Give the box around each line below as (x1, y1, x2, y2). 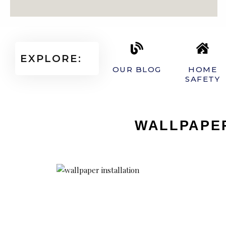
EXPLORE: (20, 52, 82, 65)
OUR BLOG (112, 65, 161, 74)
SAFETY (185, 74, 220, 84)
